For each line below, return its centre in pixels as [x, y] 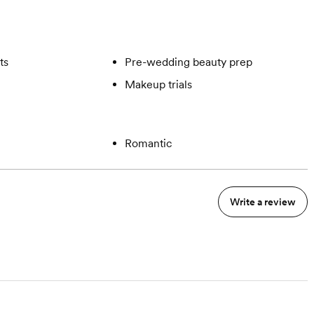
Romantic [148, 143]
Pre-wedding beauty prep [188, 62]
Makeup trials [158, 84]
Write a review [262, 202]
